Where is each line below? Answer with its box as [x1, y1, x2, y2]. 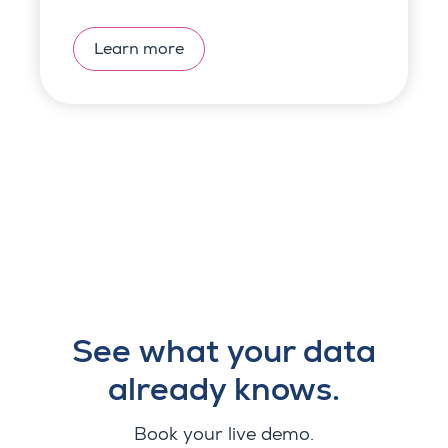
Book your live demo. [134, 423, 314, 446]
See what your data [72, 330, 376, 371]
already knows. [108, 368, 340, 409]
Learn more [94, 38, 184, 59]
